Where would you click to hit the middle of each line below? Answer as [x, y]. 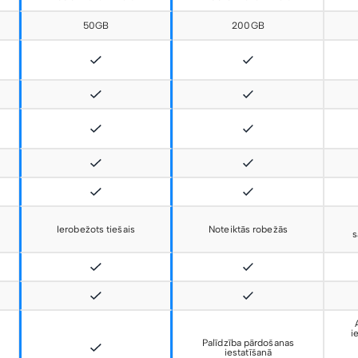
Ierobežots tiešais [96, 229]
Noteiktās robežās [248, 229]
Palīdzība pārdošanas [248, 343]
